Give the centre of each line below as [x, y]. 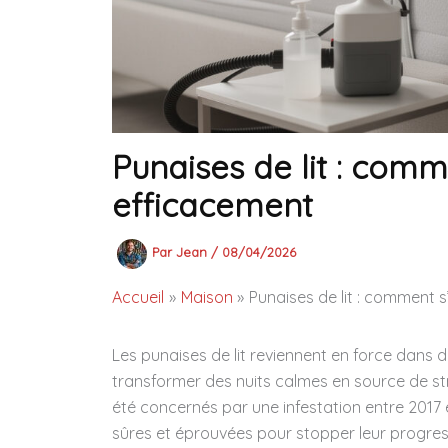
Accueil [138, 297]
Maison [206, 297]
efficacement [212, 205]
